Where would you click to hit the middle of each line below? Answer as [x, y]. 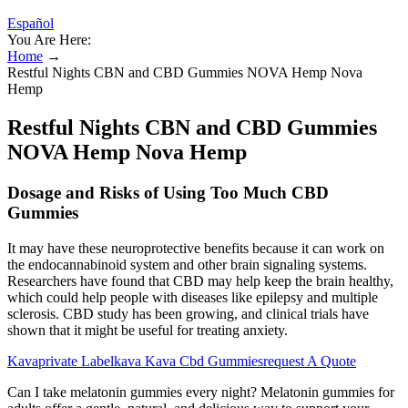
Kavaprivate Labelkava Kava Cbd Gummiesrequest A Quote [182, 361]
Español [31, 23]
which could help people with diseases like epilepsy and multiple [193, 297]
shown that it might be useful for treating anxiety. [148, 330]
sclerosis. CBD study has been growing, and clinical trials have [188, 313]
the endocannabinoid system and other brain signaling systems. [187, 264]
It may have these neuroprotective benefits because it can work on [196, 248]
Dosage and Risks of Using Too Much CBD [168, 192]
